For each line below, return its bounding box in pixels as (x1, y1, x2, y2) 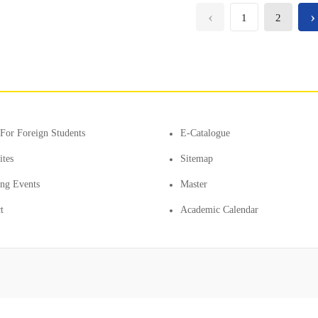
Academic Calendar (180, 204, 258, 215)
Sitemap (180, 153, 213, 164)
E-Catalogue (180, 128, 230, 138)
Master (180, 179, 207, 190)
